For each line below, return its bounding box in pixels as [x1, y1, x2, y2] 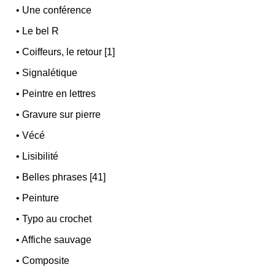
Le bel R [22, 25, 60, 36]
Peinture [22, 192, 60, 203]
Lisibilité [22, 150, 59, 161]
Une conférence [22, 4, 92, 15]
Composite [22, 255, 70, 266]
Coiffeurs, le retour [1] [22, 46, 115, 57]
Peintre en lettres [22, 88, 96, 99]
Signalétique [22, 67, 78, 78]
